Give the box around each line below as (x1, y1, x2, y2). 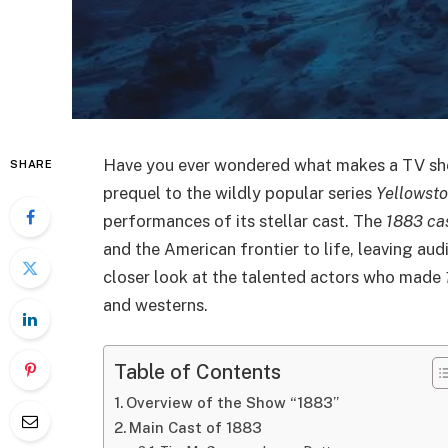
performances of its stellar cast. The (103, 211, 386, 231)
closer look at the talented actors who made (103, 267, 445, 287)
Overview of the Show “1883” (125, 393, 339, 411)
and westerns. (103, 295, 208, 315)
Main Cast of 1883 (128, 418, 262, 436)
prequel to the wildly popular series (103, 183, 376, 203)
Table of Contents (114, 359, 281, 383)
